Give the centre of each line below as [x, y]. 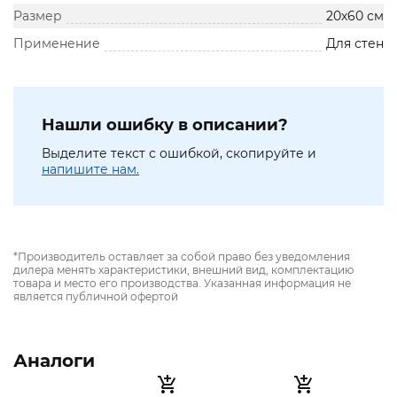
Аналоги [54, 361]
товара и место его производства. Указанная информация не [182, 284]
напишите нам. [90, 170]
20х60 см [355, 16]
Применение [57, 44]
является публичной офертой [96, 297]
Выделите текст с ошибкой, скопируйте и [179, 154]
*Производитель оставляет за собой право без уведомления [182, 257]
